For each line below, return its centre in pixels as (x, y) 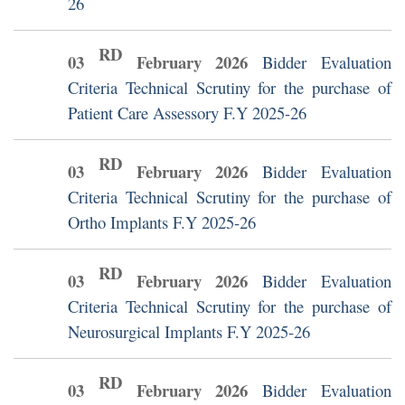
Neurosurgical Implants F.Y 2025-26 (189, 332)
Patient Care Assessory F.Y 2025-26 (187, 113)
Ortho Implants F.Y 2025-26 (162, 222)
